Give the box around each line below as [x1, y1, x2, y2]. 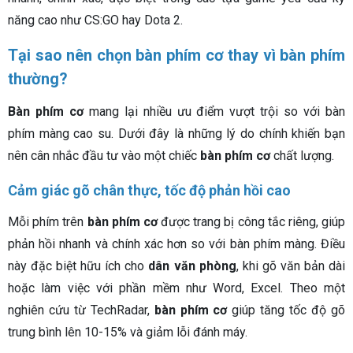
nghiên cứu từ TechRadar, [8, 303, 154, 318]
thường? [8, 69, 68, 89]
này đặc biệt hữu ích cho [8, 258, 149, 274]
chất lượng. [270, 148, 334, 164]
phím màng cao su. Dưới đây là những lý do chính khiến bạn [8, 126, 345, 142]
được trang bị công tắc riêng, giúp [157, 214, 346, 230]
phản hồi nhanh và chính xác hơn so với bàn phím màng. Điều [8, 236, 345, 252]
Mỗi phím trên [8, 214, 87, 230]
